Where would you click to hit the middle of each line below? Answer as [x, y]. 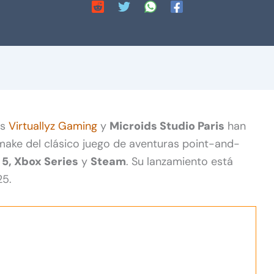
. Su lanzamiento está [180, 161]
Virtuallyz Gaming [53, 126]
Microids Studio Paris [167, 126]
